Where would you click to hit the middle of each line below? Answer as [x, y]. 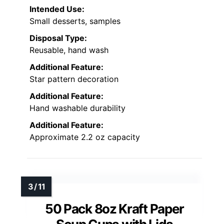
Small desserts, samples [75, 21]
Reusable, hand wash [69, 50]
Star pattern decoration [74, 79]
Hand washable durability [77, 108]
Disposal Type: [58, 38]
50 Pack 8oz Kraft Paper [114, 208]
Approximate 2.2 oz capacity [85, 137]
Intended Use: [57, 9]
